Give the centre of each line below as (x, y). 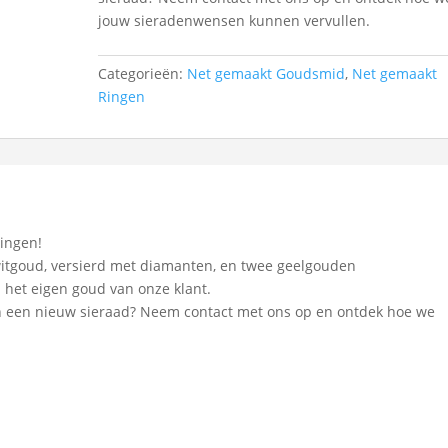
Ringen (122, 96)
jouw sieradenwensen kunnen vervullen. (234, 20)
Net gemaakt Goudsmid (266, 73)
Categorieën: (143, 73)
